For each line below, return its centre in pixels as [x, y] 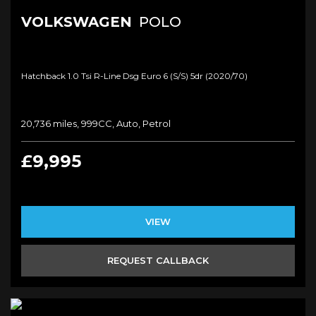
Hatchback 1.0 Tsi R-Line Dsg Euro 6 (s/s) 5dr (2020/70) [134, 76]
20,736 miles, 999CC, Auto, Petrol [96, 124]
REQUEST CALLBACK [158, 261]
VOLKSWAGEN [77, 22]
